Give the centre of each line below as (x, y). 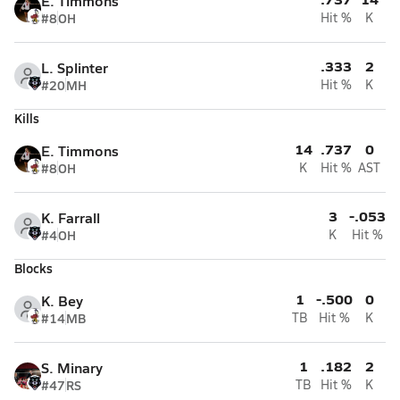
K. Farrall (71, 217)
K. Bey (62, 300)
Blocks (33, 268)
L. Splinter (75, 67)
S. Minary (72, 367)
